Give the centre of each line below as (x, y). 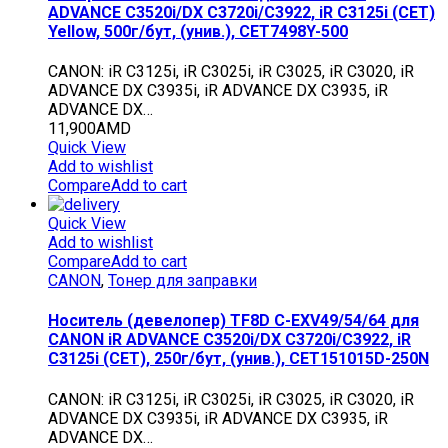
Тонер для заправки (182, 281)
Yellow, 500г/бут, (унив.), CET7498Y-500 (198, 31)
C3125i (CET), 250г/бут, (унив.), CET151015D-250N (238, 359)
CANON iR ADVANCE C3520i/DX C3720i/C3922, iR (229, 340)
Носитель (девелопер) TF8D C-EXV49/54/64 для (233, 321)
